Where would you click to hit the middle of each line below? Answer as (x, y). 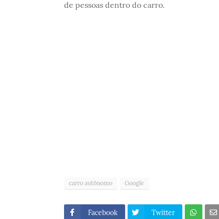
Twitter (163, 213)
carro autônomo (90, 183)
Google (134, 183)
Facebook (103, 213)
